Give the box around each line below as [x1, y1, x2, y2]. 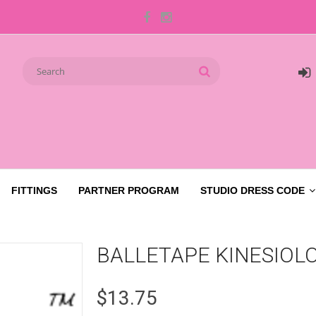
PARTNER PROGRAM [78, 184, 179, 196]
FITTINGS [11, 184, 57, 196]
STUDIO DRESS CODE [200, 184, 305, 196]
